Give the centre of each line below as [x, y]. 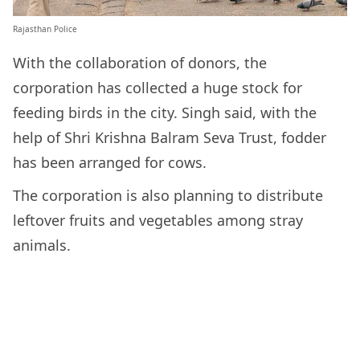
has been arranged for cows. [112, 162]
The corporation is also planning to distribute [168, 195]
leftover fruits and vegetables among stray [158, 220]
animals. [42, 245]
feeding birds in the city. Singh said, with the [165, 112]
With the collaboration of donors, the [140, 62]
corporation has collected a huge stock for [157, 87]
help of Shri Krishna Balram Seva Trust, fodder [170, 137]
